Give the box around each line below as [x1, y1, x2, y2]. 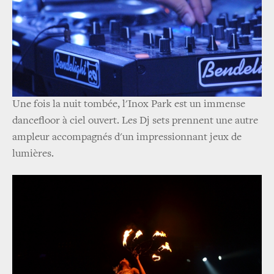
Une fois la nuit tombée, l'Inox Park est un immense [12, 98, 245, 110]
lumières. [12, 148, 54, 160]
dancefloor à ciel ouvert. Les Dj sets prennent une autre [12, 115, 258, 127]
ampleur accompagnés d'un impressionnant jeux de [12, 131, 242, 143]
